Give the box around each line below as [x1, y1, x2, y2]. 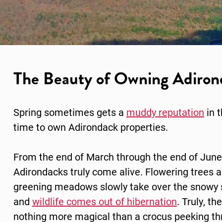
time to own [13, 120, 68, 134]
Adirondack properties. [68, 120, 168, 134]
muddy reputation [126, 106, 204, 119]
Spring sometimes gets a [13, 106, 126, 119]
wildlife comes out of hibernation [32, 195, 177, 208]
